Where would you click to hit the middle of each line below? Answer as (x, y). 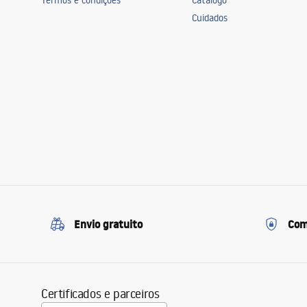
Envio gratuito (108, 224)
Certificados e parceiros (100, 293)
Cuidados (210, 18)
